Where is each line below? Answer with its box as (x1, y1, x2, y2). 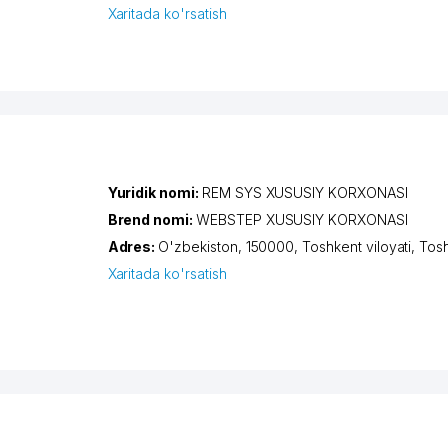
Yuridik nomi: (107, 184, 202, 202)
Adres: (107, 238, 159, 256)
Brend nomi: (107, 211, 196, 229)
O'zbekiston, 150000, (158, 238, 303, 256)
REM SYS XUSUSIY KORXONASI (201, 184, 408, 202)
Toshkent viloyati (302, 238, 412, 256)
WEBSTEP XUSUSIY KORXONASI (196, 211, 408, 229)
